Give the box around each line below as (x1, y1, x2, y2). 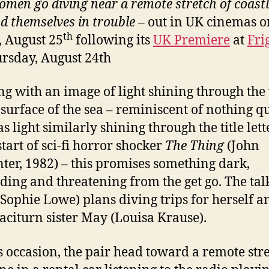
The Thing (165, 138, 224, 155)
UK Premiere (153, 32, 230, 49)
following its (73, 32, 153, 49)
